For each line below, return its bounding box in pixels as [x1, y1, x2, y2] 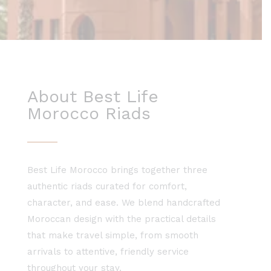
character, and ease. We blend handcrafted [27, 197, 220, 209]
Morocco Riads [27, 103, 151, 124]
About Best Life [27, 87, 158, 107]
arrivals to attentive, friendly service [27, 246, 189, 258]
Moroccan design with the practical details [27, 214, 216, 225]
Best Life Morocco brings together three [27, 165, 207, 176]
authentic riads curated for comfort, [27, 181, 187, 192]
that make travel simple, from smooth [27, 230, 198, 241]
